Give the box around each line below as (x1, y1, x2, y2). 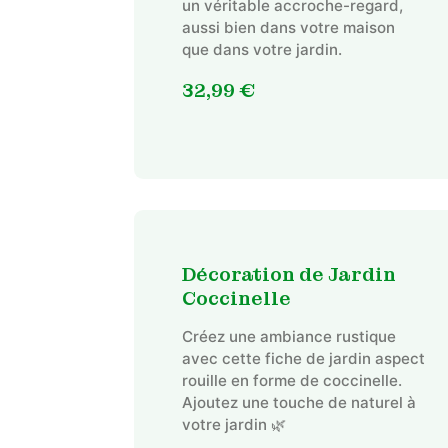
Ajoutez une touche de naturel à (181, 393, 416, 413)
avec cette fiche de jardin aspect (181, 349, 425, 369)
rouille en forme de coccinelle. (181, 371, 402, 391)
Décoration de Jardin (181, 261, 396, 287)
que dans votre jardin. (181, 39, 342, 59)
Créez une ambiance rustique (181, 327, 396, 347)
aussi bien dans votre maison (181, 17, 395, 37)
